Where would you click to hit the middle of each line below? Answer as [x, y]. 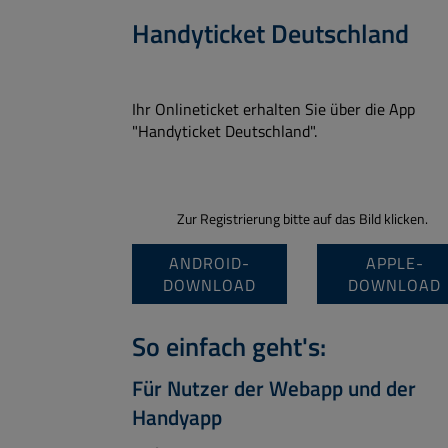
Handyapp [177, 417]
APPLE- [394, 263]
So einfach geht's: [229, 346]
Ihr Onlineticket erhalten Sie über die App [273, 109]
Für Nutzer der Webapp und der [274, 388]
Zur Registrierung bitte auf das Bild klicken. [302, 219]
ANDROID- [209, 263]
